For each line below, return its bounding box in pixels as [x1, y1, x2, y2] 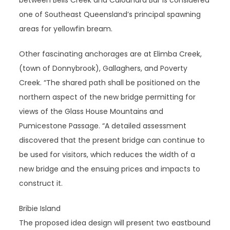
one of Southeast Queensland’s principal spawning [19, 9, 201, 20]
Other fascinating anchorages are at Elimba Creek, [19, 49, 202, 59]
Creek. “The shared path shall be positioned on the [19, 78, 201, 88]
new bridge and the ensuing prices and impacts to [19, 164, 201, 174]
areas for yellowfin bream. [19, 24, 113, 34]
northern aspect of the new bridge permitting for [19, 92, 196, 102]
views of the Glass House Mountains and [19, 106, 164, 117]
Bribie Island [19, 203, 61, 214]
